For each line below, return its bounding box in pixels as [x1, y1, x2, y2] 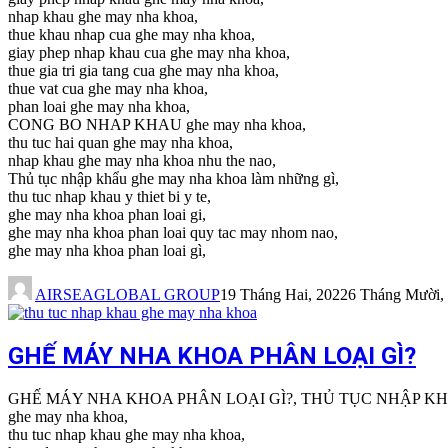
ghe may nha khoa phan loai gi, [8, 206, 206, 224]
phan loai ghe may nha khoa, [8, 98, 190, 116]
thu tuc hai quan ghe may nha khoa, [8, 134, 233, 152]
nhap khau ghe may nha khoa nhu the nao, [8, 152, 276, 170]
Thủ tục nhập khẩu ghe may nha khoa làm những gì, [8, 170, 339, 188]
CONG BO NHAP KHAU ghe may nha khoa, [8, 116, 306, 134]
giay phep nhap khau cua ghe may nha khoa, [8, 44, 290, 62]
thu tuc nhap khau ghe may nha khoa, [8, 426, 245, 444]
